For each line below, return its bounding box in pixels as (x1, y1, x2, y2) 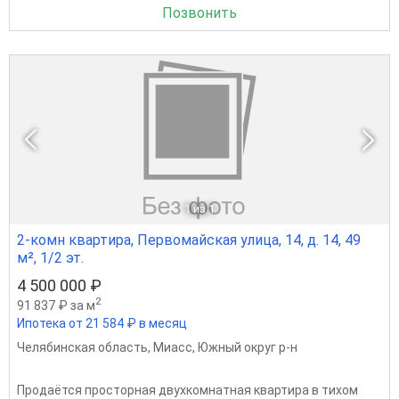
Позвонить (162, 4, 237, 21)
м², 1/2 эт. (17, 248, 84, 266)
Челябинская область (17, 339, 148, 354)
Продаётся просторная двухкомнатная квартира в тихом (17, 382, 358, 397)
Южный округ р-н (198, 339, 297, 354)
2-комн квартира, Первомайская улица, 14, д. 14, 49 (17, 231, 361, 248)
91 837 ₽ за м (17, 297, 95, 313)
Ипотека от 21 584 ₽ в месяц (17, 315, 187, 330)
